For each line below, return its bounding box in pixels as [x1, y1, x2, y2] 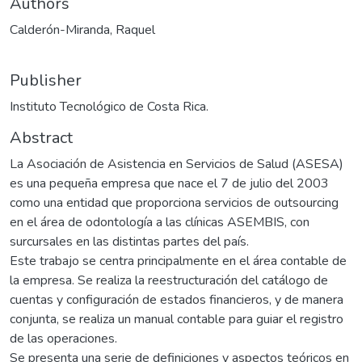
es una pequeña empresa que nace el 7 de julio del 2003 [10, 174, 329, 192]
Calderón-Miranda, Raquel [10, 20, 155, 39]
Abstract [10, 126, 73, 149]
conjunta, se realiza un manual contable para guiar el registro [10, 309, 343, 328]
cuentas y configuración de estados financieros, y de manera [10, 290, 343, 309]
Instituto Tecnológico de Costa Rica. [10, 97, 208, 116]
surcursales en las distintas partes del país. [10, 232, 249, 250]
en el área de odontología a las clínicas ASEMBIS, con [10, 213, 309, 231]
